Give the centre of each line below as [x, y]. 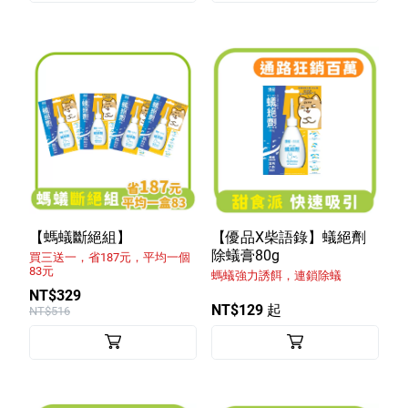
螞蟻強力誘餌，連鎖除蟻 [276, 275]
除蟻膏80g [245, 255]
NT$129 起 [246, 310]
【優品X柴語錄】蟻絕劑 [289, 237]
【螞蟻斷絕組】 [80, 237]
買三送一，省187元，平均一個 [110, 257]
